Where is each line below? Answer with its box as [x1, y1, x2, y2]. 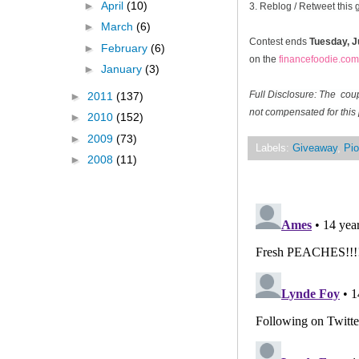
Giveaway [292, 142, 337, 154]
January [100, 63, 145, 76]
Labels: [256, 142, 292, 154]
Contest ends [249, 35, 309, 47]
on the [249, 53, 279, 65]
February [100, 41, 151, 54]
